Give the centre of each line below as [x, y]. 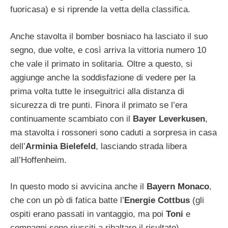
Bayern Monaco [178, 187]
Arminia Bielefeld [61, 146]
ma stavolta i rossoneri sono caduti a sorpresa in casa [113, 132]
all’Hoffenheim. [38, 160]
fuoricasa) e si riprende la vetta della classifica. [100, 9]
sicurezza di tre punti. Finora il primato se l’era [99, 105]
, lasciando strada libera [141, 146]
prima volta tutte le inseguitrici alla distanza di [97, 91]
